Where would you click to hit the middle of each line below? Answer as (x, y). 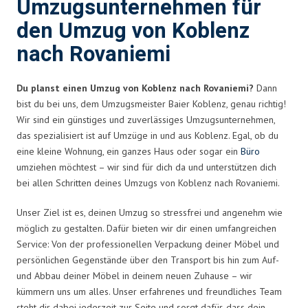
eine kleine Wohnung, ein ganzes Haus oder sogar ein (129, 151)
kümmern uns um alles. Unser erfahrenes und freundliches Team (149, 291)
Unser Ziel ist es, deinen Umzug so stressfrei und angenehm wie (150, 212)
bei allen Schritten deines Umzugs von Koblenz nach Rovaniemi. (148, 183)
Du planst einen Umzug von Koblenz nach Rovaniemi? (135, 88)
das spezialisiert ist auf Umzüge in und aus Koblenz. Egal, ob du (147, 135)
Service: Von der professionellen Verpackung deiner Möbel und (148, 244)
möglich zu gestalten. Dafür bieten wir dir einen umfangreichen (146, 228)
